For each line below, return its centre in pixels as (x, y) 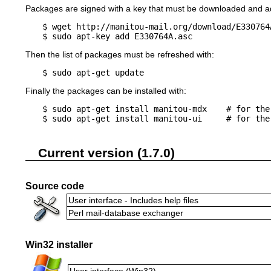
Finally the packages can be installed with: (106, 90)
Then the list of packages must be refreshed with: (120, 54)
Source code (55, 186)
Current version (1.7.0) (106, 152)
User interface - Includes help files (133, 201)
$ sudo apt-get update (93, 72)
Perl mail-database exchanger (126, 213)
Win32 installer (59, 244)
